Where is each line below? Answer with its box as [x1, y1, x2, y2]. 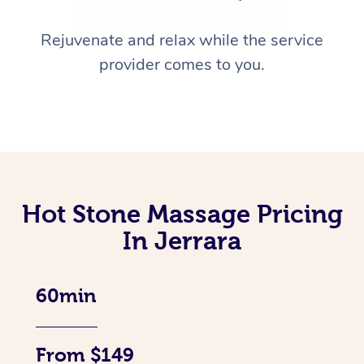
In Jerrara [123, 227, 241, 255]
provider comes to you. [99, 54, 265, 76]
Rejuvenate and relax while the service [41, 29, 323, 52]
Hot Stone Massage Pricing [21, 200, 343, 228]
